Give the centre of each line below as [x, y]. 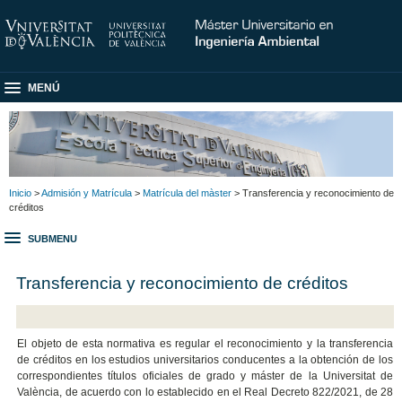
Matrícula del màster [187, 192]
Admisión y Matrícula [87, 192]
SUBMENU [52, 239]
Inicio [20, 192]
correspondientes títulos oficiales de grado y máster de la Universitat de [205, 376]
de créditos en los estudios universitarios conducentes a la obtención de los [205, 360]
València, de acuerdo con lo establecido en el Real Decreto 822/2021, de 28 [205, 393]
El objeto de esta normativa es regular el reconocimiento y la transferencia [205, 344]
